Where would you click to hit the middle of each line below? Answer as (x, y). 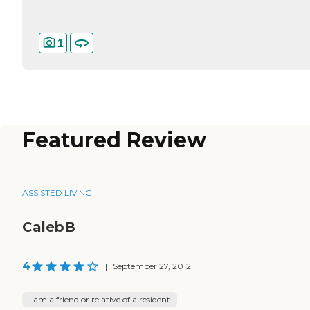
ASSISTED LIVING (57, 193)
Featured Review (114, 140)
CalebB (49, 227)
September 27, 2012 (152, 266)
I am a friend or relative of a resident (100, 300)
